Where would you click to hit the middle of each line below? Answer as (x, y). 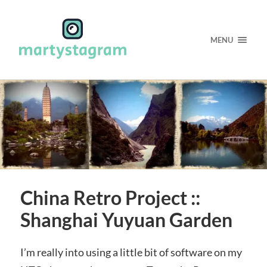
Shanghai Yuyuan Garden (126, 220)
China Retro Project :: (110, 198)
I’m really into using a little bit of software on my (131, 252)
